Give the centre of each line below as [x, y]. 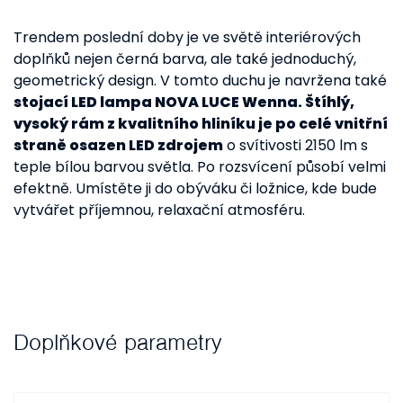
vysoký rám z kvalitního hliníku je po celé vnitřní [201, 124]
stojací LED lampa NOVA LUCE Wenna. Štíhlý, [184, 102]
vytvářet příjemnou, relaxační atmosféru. [159, 210]
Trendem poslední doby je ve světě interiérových [187, 37]
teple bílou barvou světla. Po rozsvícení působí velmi [200, 167]
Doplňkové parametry [117, 342]
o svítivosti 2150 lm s [296, 145]
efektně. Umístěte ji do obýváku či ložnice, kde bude [195, 188]
